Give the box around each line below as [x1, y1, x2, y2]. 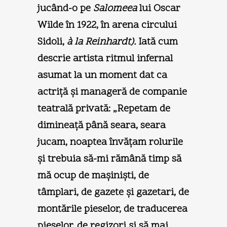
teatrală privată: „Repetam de [37, 101, 170, 116]
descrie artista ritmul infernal [37, 51, 173, 66]
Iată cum [136, 34, 178, 49]
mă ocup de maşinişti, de [37, 168, 149, 183]
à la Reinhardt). [67, 34, 136, 49]
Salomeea [93, 1, 137, 16]
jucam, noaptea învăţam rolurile [37, 135, 183, 149]
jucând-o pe [37, 1, 93, 16]
